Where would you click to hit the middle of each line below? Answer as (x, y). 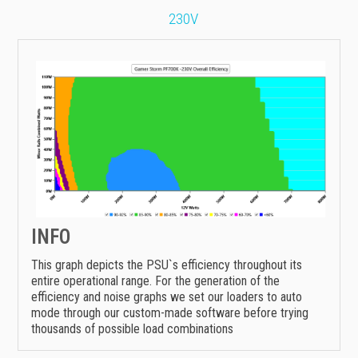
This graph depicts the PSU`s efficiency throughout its (167, 265)
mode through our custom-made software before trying (170, 313)
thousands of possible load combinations (132, 329)
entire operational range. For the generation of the (155, 281)
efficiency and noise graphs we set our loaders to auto (167, 297)
